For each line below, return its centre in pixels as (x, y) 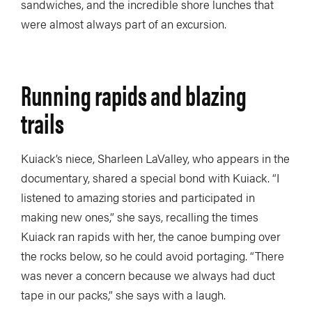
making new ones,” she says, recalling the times (140, 216)
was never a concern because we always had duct (148, 275)
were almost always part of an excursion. (124, 23)
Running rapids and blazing (134, 94)
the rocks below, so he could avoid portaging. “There (153, 255)
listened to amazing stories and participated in (138, 197)
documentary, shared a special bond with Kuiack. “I (150, 177)
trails (42, 122)
